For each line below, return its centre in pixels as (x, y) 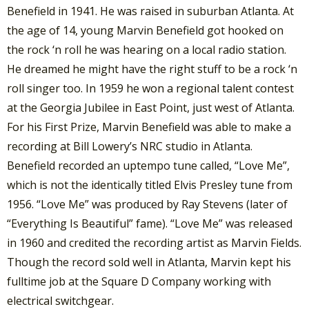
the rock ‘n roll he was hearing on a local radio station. (147, 49)
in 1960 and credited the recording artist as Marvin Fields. (154, 242)
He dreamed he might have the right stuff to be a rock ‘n (152, 69)
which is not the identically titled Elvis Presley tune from (150, 185)
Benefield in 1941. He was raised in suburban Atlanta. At (150, 11)
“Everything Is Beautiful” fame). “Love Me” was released (150, 223)
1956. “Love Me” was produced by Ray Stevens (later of (147, 204)
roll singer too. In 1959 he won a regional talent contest (150, 88)
